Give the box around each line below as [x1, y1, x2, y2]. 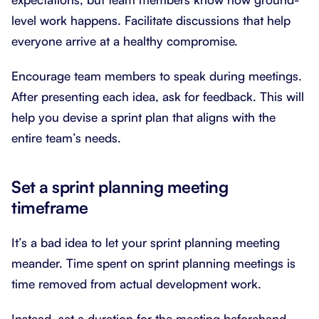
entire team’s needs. [11, 130, 121, 145]
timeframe [11, 197, 88, 218]
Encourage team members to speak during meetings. [11, 68, 302, 83]
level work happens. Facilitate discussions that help [11, 12, 291, 28]
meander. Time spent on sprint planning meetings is [11, 255, 296, 271]
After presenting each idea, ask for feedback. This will [11, 88, 304, 104]
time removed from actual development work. [11, 276, 261, 291]
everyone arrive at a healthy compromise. [11, 33, 238, 48]
